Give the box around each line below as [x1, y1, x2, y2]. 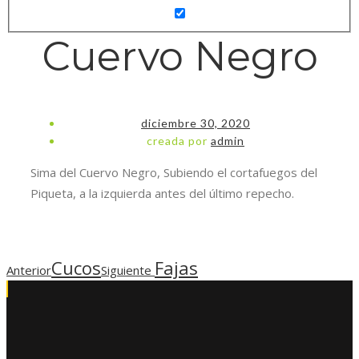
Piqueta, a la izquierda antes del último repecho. [30, 184, 294, 201]
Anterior [6, 261, 51, 278]
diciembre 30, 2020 [141, 115, 250, 130]
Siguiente [101, 261, 155, 278]
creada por [147, 133, 211, 147]
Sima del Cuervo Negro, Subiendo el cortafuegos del [30, 163, 317, 180]
